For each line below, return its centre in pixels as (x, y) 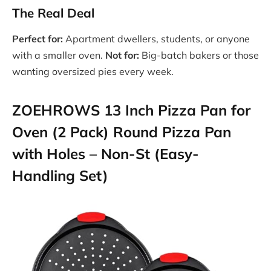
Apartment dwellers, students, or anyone (156, 39)
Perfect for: (38, 39)
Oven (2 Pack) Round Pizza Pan (122, 132)
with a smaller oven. (59, 55)
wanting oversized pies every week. (93, 72)
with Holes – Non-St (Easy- (106, 154)
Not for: (122, 55)
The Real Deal (53, 12)
